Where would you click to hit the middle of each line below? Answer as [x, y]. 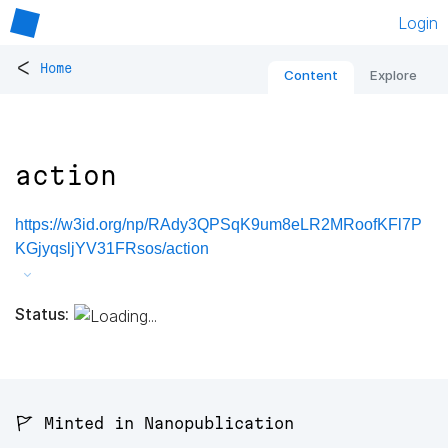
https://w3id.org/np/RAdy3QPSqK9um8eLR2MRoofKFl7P [218, 225]
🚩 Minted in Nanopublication [154, 423]
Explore [393, 75]
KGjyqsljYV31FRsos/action [112, 249]
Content [311, 75]
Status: [42, 313]
